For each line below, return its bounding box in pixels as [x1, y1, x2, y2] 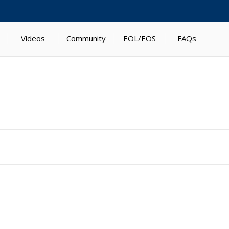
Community [66, 33, 106, 43]
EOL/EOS [123, 33, 156, 43]
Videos [20, 33, 45, 43]
